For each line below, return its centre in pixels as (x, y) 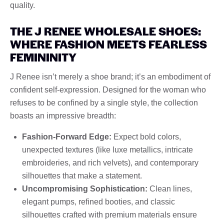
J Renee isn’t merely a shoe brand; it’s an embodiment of (110, 76)
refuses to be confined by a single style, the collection (104, 102)
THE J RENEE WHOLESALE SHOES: (105, 31)
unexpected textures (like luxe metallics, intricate (107, 149)
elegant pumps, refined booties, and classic (98, 201)
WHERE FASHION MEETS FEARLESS (108, 44)
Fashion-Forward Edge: (67, 136)
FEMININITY (43, 57)
